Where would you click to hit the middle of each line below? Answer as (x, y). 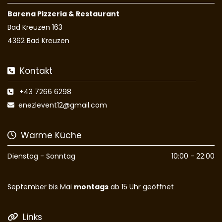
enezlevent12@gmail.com (63, 105)
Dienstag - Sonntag (41, 156)
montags (91, 187)
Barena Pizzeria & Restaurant (63, 14)
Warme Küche (49, 135)
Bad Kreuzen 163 (35, 27)
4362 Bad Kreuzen (38, 41)
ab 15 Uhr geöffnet (141, 187)
